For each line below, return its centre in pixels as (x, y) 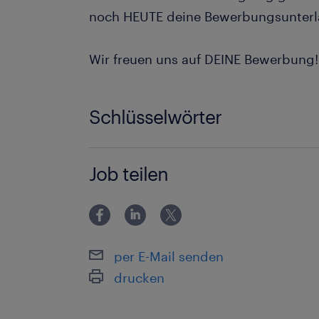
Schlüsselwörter (156, 116)
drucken (140, 277)
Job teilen (129, 173)
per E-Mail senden (169, 256)
